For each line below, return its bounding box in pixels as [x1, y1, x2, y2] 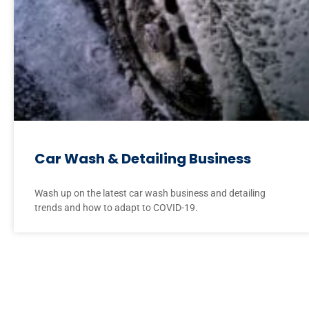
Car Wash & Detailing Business [34, 149, 251, 169]
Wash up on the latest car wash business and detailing [34, 188, 266, 199]
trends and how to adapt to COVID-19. [34, 202, 198, 214]
